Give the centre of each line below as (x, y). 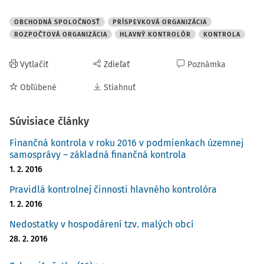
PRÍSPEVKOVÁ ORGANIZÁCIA (160, 22)
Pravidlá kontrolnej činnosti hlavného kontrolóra (113, 189)
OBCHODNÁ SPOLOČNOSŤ (57, 22)
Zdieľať (117, 65)
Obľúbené (38, 88)
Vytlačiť (34, 65)
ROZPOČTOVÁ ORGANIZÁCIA (61, 34)
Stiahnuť (120, 88)
